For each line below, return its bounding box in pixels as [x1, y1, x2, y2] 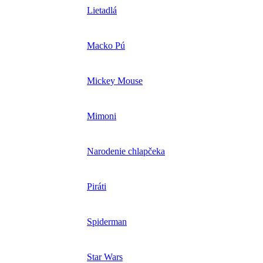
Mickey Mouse [87, 76, 143, 86]
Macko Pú [87, 41, 125, 51]
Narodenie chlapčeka [87, 146, 165, 157]
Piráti [87, 181, 106, 192]
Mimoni [87, 111, 116, 122]
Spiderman [87, 217, 127, 227]
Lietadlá [87, 5, 117, 16]
